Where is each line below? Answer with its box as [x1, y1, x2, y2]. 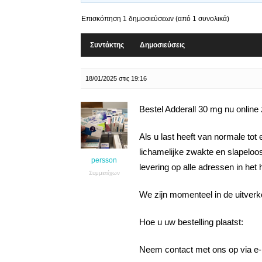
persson [91, 156, 117, 164]
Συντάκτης [90, 41, 124, 49]
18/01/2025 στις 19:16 [85, 75, 147, 82]
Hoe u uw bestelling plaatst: [139, 217, 243, 227]
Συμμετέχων [88, 170, 120, 176]
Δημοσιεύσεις [140, 41, 185, 49]
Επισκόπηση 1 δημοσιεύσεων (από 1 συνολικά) [81, 15, 229, 23]
